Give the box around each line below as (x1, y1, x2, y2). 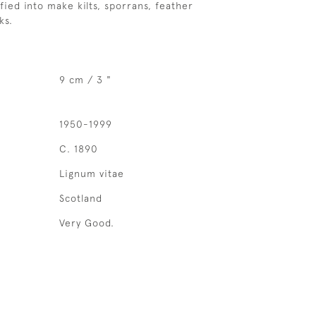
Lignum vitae (59, 168, 124, 179)
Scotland (59, 193, 102, 204)
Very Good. (59, 217, 114, 229)
